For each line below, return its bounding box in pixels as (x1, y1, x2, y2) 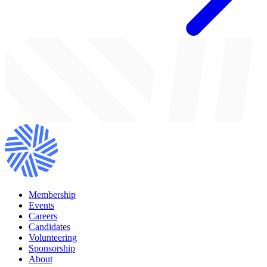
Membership (29, 189, 76, 200)
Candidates (29, 221, 70, 232)
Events (29, 200, 54, 210)
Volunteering (29, 232, 77, 243)
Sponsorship (29, 243, 75, 253)
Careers (29, 210, 57, 221)
